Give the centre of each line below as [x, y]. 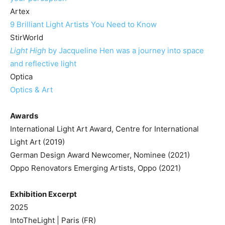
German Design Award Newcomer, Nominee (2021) [100, 155]
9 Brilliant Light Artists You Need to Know [83, 24]
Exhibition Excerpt [43, 194]
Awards [24, 116]
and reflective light [43, 63]
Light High [28, 50]
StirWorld [28, 37]
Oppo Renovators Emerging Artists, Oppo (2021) [95, 168]
